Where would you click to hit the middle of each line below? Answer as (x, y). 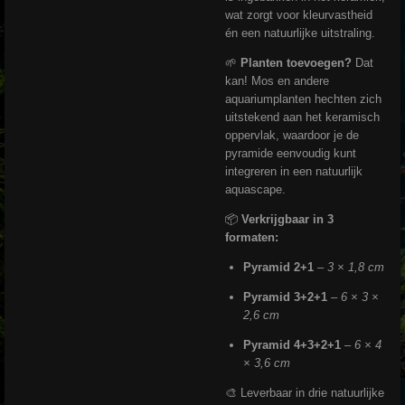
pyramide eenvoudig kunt (291, 154)
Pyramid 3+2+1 (285, 297)
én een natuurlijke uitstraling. (300, 33)
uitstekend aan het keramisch (302, 118)
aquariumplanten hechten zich (303, 99)
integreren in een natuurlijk (294, 172)
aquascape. (255, 190)
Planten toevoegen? (296, 63)
